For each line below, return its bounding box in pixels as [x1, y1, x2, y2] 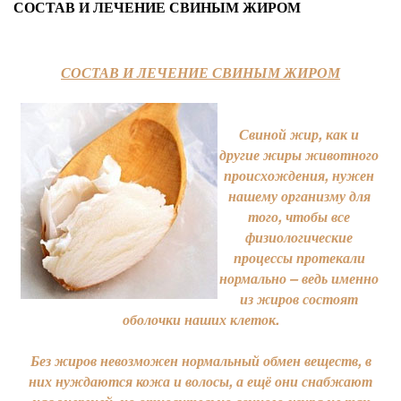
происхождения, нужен [224, 165, 374, 185]
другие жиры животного [219, 144, 379, 165]
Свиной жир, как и [239, 124, 359, 144]
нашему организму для [227, 185, 371, 206]
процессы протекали [233, 247, 365, 268]
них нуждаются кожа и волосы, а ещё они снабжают [29, 371, 372, 391]
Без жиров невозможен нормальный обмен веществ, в [30, 350, 371, 371]
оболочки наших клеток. [122, 309, 279, 329]
